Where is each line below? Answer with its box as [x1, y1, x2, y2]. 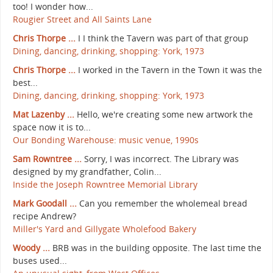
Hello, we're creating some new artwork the [77, 108, 253, 120]
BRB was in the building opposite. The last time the [52, 241, 261, 253]
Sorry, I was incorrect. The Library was [84, 152, 239, 165]
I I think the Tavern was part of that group [78, 32, 249, 44]
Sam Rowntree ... [13, 152, 82, 165]
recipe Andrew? [13, 210, 76, 222]
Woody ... [13, 241, 50, 253]
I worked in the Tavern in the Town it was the [78, 63, 262, 76]
